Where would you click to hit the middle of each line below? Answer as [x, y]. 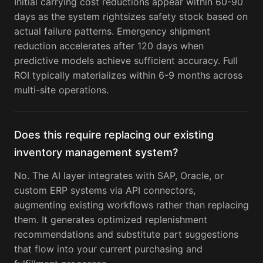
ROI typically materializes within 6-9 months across [128, 75]
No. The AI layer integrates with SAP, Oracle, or [119, 176]
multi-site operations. [61, 90]
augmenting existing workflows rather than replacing [131, 205]
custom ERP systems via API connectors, [105, 190]
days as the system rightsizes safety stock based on [131, 17]
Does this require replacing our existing [114, 135]
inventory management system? [96, 153]
